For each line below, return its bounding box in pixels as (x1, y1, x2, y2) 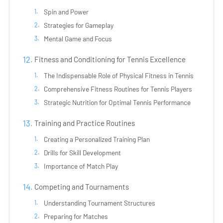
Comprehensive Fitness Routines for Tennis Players (43, 85, 192, 94)
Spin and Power (43, 7, 89, 16)
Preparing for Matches (43, 212, 108, 221)
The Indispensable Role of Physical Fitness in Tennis (43, 71, 194, 80)
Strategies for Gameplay (43, 21, 113, 30)
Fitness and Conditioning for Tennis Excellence (34, 55, 186, 64)
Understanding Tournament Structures (43, 199, 155, 208)
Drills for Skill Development (43, 148, 121, 157)
